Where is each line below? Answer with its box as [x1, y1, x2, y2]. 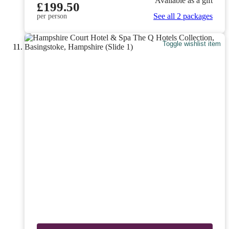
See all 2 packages [153, 12, 213, 21]
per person [37, 12, 67, 20]
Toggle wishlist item [163, 39, 221, 48]
